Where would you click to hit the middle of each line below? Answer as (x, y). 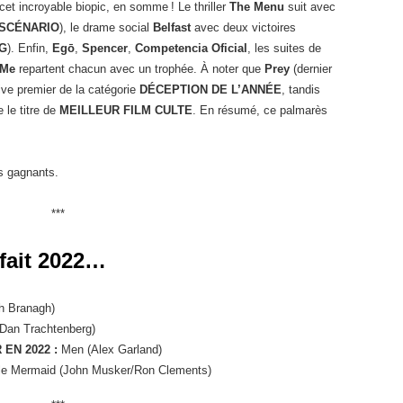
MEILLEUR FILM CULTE (126, 110)
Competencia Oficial (191, 48)
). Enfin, (30, 48)
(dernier (311, 68)
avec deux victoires (243, 27)
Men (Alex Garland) (110, 349)
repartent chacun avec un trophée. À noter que (140, 68)
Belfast (172, 27)
